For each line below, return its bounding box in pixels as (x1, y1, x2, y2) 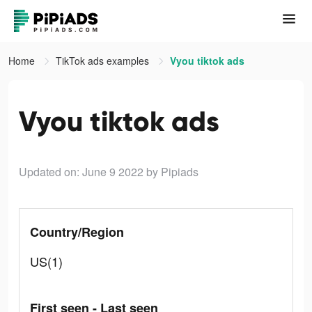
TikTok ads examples (56, 54, 152, 68)
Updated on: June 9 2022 (19, 164, 143, 180)
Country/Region (30, 223, 124, 241)
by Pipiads (146, 164, 198, 180)
